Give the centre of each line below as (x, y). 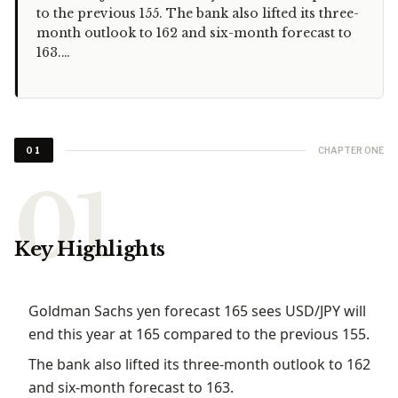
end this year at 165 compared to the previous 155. (199, 334)
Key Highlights (90, 249)
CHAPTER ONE (351, 150)
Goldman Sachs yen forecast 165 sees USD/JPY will (197, 311)
